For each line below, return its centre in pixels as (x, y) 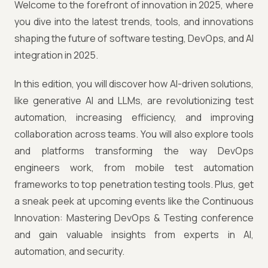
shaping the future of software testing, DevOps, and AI (134, 38)
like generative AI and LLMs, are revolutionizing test (134, 100)
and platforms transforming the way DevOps (134, 151)
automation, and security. (69, 251)
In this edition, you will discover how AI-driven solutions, (134, 84)
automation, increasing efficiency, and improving (134, 117)
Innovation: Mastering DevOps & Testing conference (134, 218)
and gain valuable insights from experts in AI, (134, 234)
